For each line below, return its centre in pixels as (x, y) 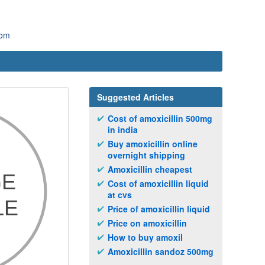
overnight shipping (146, 155)
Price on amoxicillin (147, 223)
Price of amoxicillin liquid (159, 209)
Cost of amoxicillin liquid (158, 183)
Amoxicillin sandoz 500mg (161, 251)
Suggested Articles (135, 97)
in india (123, 130)
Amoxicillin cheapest (150, 169)
